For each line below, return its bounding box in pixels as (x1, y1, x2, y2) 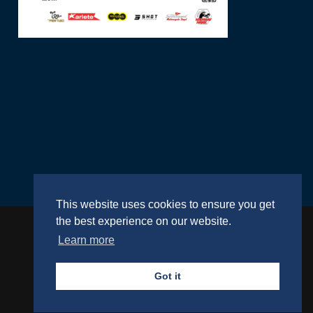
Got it (154, 270, 181, 282)
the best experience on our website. (56, 215, 231, 228)
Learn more (58, 234, 115, 247)
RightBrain (182, 247, 228, 259)
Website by (130, 247, 182, 259)
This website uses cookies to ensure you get (56, 198, 275, 211)
